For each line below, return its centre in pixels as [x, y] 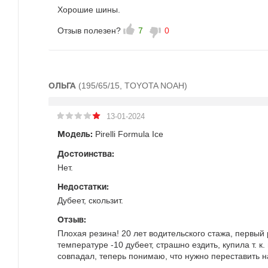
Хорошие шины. [89, 10]
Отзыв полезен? [89, 31]
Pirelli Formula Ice [128, 134]
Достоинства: [86, 155]
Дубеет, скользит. [90, 200]
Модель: [75, 135]
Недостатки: [83, 188]
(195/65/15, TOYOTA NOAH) [133, 86]
